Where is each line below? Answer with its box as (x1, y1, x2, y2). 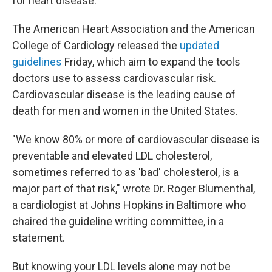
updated (180, 39, 219, 52)
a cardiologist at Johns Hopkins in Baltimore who (12, 199, 246, 211)
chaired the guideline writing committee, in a (12, 215, 224, 228)
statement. (12, 231, 65, 244)
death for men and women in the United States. (12, 104, 238, 117)
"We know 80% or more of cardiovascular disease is (12, 133, 260, 146)
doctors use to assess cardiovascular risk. (12, 72, 216, 84)
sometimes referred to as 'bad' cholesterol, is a (12, 166, 239, 178)
